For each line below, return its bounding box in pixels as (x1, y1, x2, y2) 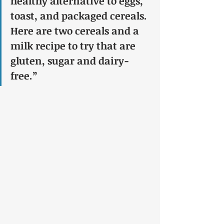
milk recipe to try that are (10, 38, 138, 53)
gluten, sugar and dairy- (10, 53, 129, 68)
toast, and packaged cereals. (10, 8, 149, 23)
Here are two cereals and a (10, 23, 141, 38)
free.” (10, 68, 37, 83)
